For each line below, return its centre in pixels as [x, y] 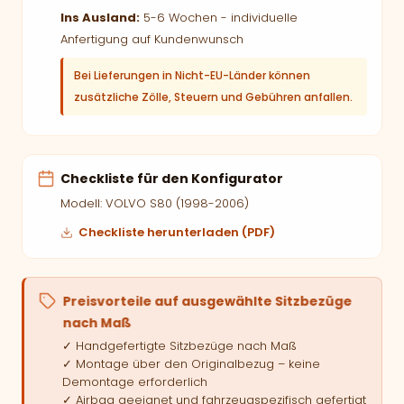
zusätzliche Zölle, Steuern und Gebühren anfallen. [213, 97]
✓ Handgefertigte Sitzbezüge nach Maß [179, 346]
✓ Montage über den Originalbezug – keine [191, 364]
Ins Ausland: [100, 18]
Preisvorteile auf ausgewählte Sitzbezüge [207, 302]
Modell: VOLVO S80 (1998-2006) [155, 203]
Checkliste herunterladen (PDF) [177, 232]
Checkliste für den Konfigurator [172, 179]
